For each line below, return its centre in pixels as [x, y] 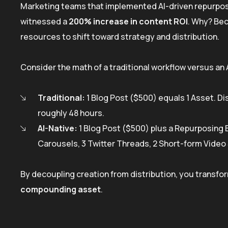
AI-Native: [58, 128]
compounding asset [61, 189]
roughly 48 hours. [71, 113]
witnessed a [45, 21]
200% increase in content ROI [128, 21]
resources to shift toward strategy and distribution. [120, 36]
